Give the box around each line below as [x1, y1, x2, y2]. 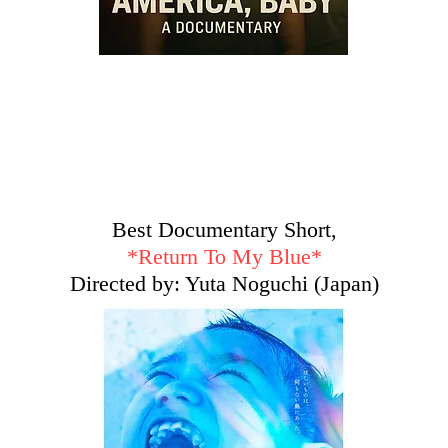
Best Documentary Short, [111, 217, 337, 242]
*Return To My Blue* [126, 244, 322, 269]
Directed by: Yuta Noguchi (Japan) [69, 271, 379, 296]
